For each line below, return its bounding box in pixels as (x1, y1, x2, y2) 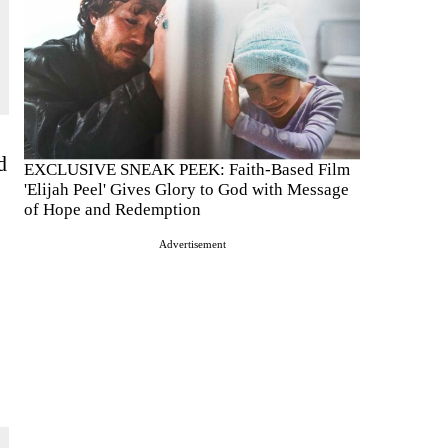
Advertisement (158, 238, 226, 251)
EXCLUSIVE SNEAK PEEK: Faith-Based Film (24, 160, 350, 180)
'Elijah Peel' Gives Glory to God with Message (24, 180, 349, 200)
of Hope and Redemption (24, 200, 201, 220)
